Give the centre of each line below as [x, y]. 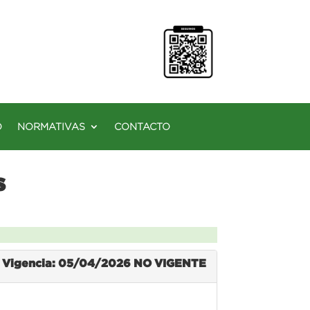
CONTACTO [142, 126]
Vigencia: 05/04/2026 [67, 263]
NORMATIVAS [51, 126]
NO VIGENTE [170, 263]
